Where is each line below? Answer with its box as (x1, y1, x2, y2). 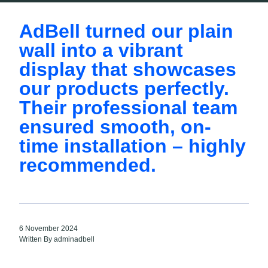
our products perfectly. (19, 78, 229, 99)
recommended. (19, 154, 156, 176)
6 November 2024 (19, 224, 78, 233)
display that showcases (19, 59, 236, 80)
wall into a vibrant (19, 39, 183, 61)
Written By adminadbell (19, 235, 95, 243)
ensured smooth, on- (19, 116, 211, 138)
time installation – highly (19, 135, 246, 157)
